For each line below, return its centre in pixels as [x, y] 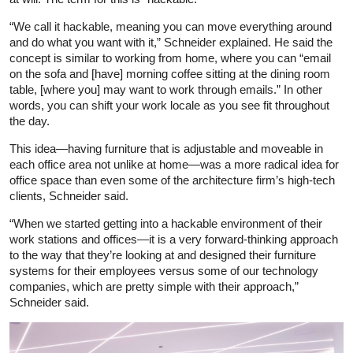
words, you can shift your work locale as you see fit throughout [169, 106]
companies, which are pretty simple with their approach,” [154, 287]
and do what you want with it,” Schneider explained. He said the [171, 43]
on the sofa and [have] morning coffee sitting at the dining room [170, 74]
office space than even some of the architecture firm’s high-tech [172, 180]
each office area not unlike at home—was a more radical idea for [174, 165]
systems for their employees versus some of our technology [164, 271]
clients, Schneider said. [69, 196]
